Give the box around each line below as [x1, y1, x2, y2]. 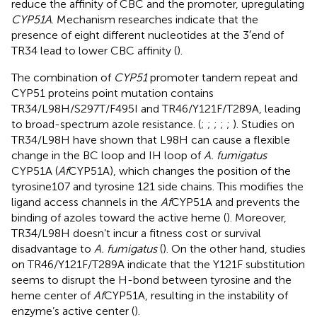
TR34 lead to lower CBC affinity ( [11, 43, 177, 57]
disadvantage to [11, 241, 94, 255]
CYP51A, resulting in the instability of [104, 288, 288, 302]
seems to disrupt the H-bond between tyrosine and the [11, 272, 292, 287]
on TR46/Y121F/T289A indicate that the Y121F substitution [11, 257, 305, 271]
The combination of [11, 70, 114, 84]
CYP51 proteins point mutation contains [11, 86, 214, 100]
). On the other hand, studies [163, 241, 306, 255]
